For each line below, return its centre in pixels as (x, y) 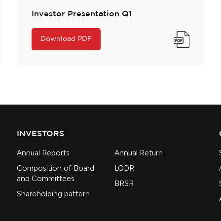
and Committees (46, 179)
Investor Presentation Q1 (82, 14)
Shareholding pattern (53, 194)
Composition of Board (55, 168)
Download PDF (66, 39)
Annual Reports (43, 153)
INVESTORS (40, 134)
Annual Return (139, 153)
